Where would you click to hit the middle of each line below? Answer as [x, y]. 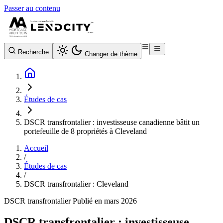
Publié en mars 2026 [105, 201]
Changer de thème [111, 54]
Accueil [36, 148]
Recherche [33, 52]
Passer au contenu [32, 8]
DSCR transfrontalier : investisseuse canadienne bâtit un [112, 122]
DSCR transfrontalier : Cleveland [76, 184]
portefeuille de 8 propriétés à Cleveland [85, 131]
